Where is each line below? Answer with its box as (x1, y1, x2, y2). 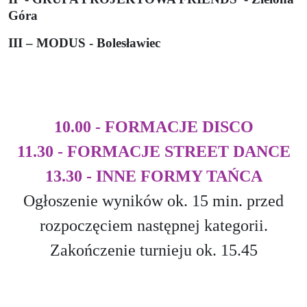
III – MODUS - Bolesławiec (8, 35, 160, 50)
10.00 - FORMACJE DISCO (53, 117, 254, 136)
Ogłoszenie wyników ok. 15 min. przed (23, 191, 284, 210)
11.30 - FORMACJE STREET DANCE (16, 142, 291, 160)
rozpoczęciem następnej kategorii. (39, 216, 268, 234)
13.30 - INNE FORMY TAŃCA (45, 167, 262, 185)
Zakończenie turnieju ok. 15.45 (49, 241, 258, 259)
